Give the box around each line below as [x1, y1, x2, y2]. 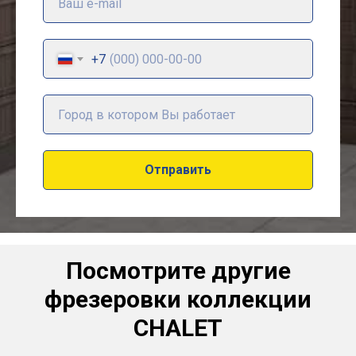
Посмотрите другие [65, 257, 291, 285]
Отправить [145, 161, 211, 177]
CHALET [133, 314, 222, 342]
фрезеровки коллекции [44, 285, 311, 314]
